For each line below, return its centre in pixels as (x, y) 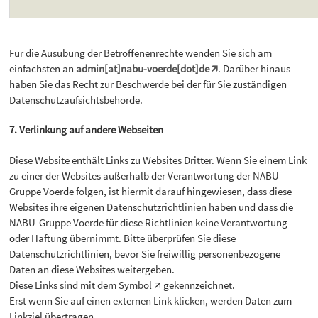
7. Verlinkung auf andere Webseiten (87, 130)
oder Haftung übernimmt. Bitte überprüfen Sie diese (123, 238)
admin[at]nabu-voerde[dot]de (143, 69)
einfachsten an (43, 69)
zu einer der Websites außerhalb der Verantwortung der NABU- (146, 175)
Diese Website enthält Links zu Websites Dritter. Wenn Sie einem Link (158, 160)
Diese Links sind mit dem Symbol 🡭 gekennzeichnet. (122, 285)
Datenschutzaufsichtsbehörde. (76, 100)
